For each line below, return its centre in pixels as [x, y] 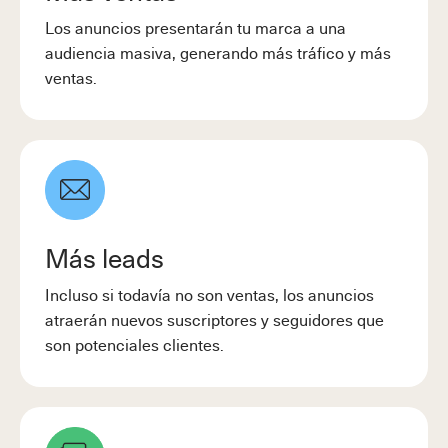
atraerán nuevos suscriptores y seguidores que [214, 318]
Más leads [104, 257]
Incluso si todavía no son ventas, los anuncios [209, 293]
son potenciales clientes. [134, 343]
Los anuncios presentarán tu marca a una [195, 26]
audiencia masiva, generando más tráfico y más [218, 51]
